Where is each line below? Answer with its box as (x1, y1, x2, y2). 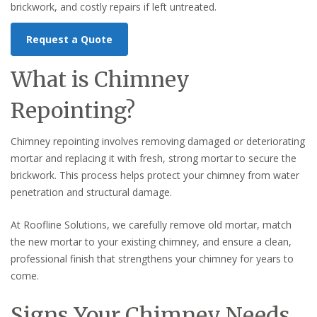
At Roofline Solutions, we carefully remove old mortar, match (11, 217, 292, 231)
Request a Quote (26, 32, 113, 46)
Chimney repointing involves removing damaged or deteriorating (11, 134, 305, 148)
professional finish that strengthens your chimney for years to (11, 251, 294, 265)
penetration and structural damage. (11, 185, 172, 199)
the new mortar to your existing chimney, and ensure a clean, (11, 234, 292, 248)
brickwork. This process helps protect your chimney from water (11, 168, 299, 182)
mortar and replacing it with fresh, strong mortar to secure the (11, 151, 296, 165)
